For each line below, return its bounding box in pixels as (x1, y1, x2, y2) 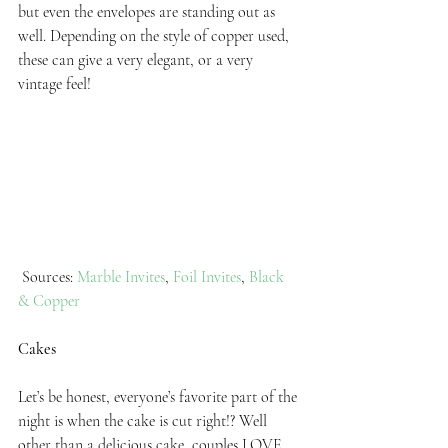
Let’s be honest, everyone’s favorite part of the (18, 386, 301, 407)
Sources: (22, 266, 77, 287)
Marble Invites (77, 266, 165, 287)
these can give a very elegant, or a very (18, 50, 257, 71)
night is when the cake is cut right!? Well (18, 410, 271, 431)
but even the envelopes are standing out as (18, 2, 279, 23)
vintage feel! (18, 74, 91, 95)
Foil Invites (173, 266, 241, 287)
